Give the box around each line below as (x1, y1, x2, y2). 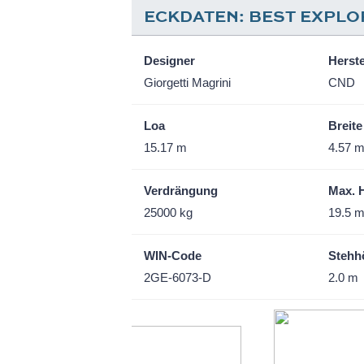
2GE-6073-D (144, 271, 211, 284)
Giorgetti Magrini (144, 76, 231, 89)
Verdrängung (144, 184, 218, 197)
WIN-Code (144, 249, 201, 262)
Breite (327, 119, 362, 132)
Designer (144, 54, 195, 67)
